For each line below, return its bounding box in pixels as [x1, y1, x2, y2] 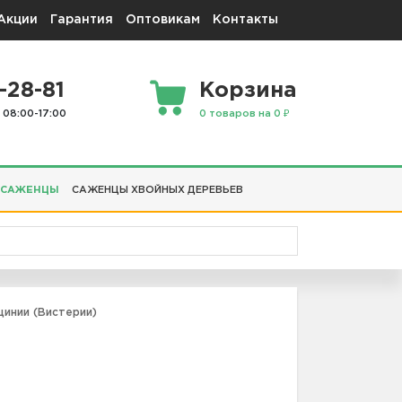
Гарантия [50, 14, 113, 25]
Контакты [213, 14, 278, 25]
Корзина [199, 81, 297, 101]
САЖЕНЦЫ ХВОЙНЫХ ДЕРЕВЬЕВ [72, 185, 243, 195]
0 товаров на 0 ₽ [199, 109, 290, 119]
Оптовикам [126, 14, 200, 25]
